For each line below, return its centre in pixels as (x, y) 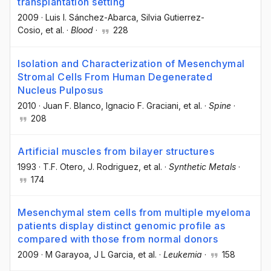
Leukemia (183, 254)
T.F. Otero (63, 166)
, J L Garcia (111, 254)
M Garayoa (67, 254)
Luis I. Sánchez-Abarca (91, 18)
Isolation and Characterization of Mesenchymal (131, 63)
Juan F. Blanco (72, 105)
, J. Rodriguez (111, 166)
